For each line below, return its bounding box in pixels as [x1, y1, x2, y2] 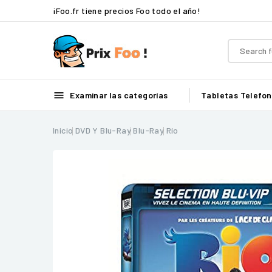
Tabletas [201, 90, 239, 100]
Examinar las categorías [68, 90, 168, 100]
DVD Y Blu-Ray [75, 125, 132, 135]
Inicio [53, 125, 73, 135]
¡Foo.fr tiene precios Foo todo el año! [53, 5, 201, 16]
